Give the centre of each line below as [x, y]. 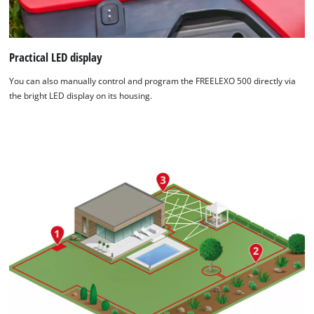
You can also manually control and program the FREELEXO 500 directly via [153, 81]
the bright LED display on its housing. [81, 96]
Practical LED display [56, 57]
